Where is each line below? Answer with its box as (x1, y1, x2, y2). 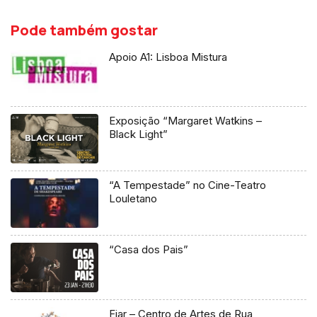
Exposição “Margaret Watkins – (109, 114, 263, 128)
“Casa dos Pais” (109, 243, 189, 257)
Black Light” (109, 127, 168, 142)
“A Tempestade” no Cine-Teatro (109, 178, 267, 192)
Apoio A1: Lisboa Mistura (109, 50, 228, 64)
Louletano (109, 192, 158, 206)
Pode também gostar (11, 20, 158, 40)
